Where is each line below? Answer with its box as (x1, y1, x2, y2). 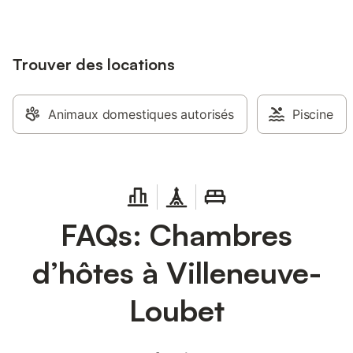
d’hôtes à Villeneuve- (32, 254, 321, 291)
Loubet (128, 292, 225, 329)
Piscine (292, 106, 333, 122)
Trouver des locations (13, 54, 175, 74)
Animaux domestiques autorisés (48, 106, 234, 122)
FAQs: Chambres (61, 216, 292, 253)
